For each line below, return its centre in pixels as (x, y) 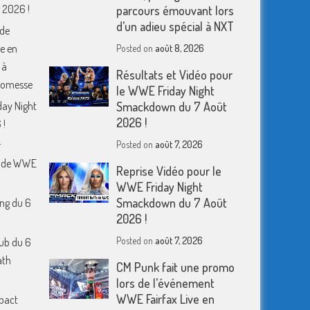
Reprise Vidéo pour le (169, 171)
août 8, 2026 (180, 48)
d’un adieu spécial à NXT (175, 26)
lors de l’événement (166, 283)
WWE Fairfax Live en (166, 299)
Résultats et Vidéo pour (175, 75)
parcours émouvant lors (175, 10)
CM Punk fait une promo (176, 267)
